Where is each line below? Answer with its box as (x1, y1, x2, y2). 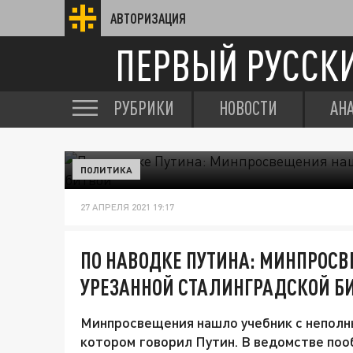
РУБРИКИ (113, 97, 174, 119)
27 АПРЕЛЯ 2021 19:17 (80, 201, 174, 213)
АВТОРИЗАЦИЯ (110, 10, 186, 26)
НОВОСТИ (219, 97, 277, 119)
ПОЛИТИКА (80, 164, 132, 175)
